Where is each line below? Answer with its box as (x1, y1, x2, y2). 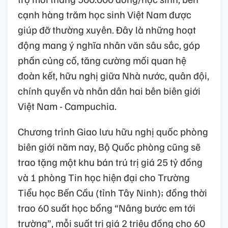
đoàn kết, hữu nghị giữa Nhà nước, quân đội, (18, 68, 209, 82)
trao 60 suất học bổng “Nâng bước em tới (18, 201, 195, 214)
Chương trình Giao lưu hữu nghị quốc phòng (18, 124, 208, 138)
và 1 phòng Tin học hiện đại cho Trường (18, 170, 190, 184)
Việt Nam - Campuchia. (18, 99, 117, 112)
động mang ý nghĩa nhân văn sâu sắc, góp (18, 38, 200, 51)
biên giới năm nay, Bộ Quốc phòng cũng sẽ (18, 139, 201, 153)
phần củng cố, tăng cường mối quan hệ (18, 53, 186, 67)
